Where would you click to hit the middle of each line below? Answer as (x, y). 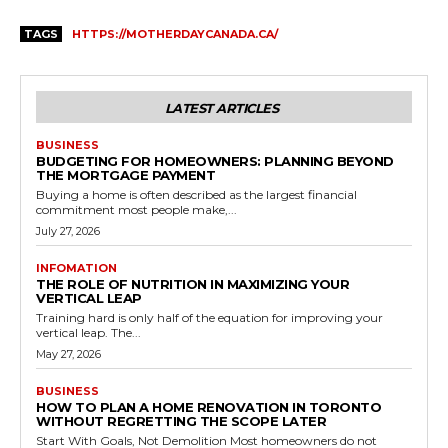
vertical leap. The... (88, 332)
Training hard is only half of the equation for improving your (209, 317)
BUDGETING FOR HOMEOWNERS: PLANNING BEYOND (215, 160)
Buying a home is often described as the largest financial (196, 194)
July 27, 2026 (68, 230)
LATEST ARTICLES (221, 107)
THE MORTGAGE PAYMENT (125, 174)
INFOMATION (76, 267)
